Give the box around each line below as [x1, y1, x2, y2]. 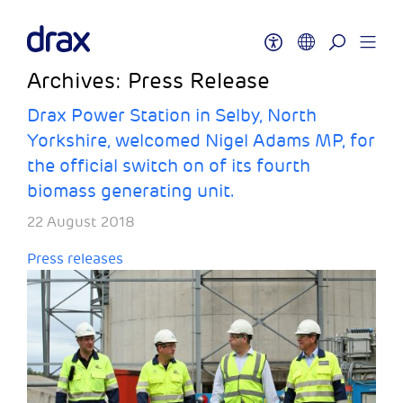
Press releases [27, 250, 123, 268]
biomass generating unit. [27, 180, 235, 202]
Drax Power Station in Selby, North [27, 104, 317, 127]
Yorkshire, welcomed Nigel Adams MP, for [27, 130, 375, 152]
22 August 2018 [27, 213, 135, 231]
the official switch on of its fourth [27, 155, 310, 177]
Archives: [27, 67, 128, 94]
